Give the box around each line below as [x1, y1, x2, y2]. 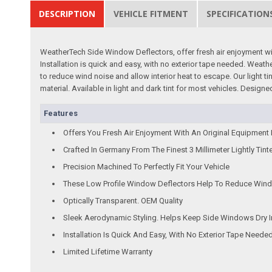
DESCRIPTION [39, 7, 96, 19]
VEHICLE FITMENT [114, 7, 189, 19]
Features [44, 108, 78, 118]
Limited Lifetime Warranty [63, 246, 153, 256]
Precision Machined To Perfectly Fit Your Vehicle [63, 161, 230, 171]
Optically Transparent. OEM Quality [63, 195, 183, 205]
